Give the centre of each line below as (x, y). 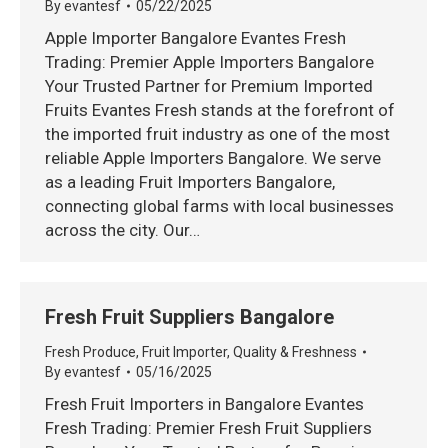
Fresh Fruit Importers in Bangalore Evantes (204, 404)
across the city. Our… (122, 230)
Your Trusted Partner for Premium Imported (209, 86)
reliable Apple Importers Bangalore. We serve (213, 158)
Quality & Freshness (295, 352)
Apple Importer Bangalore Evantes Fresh (195, 38)
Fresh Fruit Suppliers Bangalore (189, 317)
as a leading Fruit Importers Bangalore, (190, 182)
